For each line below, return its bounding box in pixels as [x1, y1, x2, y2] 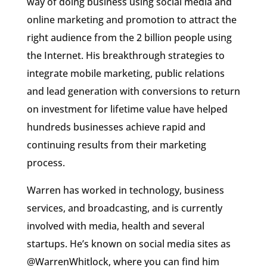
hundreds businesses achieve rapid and [26, 120, 206, 133]
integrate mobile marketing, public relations [26, 67, 225, 80]
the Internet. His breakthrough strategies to [26, 49, 225, 62]
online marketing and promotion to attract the [26, 13, 237, 26]
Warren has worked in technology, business [26, 184, 224, 197]
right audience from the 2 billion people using [26, 31, 232, 44]
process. [26, 156, 65, 169]
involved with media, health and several [26, 219, 204, 232]
